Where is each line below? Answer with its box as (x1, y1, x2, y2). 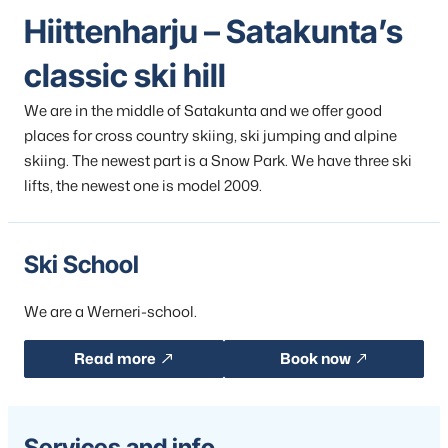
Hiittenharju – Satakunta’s (24, 12, 403, 52)
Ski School (24, 250, 139, 280)
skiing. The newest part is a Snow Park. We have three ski (24, 150, 412, 172)
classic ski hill (24, 56, 226, 96)
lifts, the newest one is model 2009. (24, 175, 262, 197)
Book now (279, 348, 351, 370)
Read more (74, 348, 157, 370)
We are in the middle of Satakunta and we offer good (24, 100, 382, 122)
